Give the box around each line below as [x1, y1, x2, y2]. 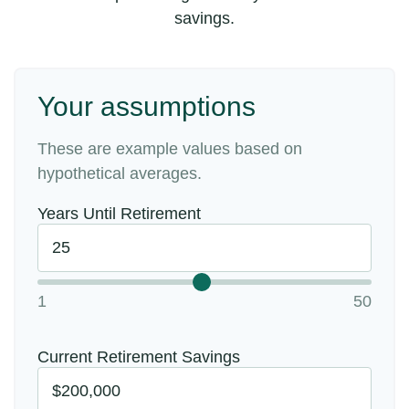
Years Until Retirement [37, 204, 201, 223]
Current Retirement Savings [37, 348, 240, 366]
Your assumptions [37, 91, 256, 121]
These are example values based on [37, 140, 302, 158]
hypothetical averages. [37, 164, 202, 183]
